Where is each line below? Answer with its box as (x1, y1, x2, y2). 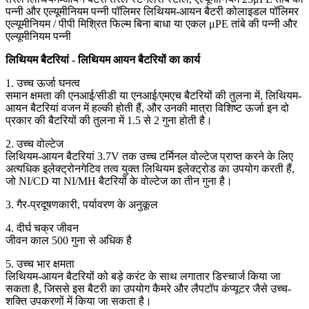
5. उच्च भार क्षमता (6, 257, 74, 270)
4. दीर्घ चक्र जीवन (6, 221, 79, 234)
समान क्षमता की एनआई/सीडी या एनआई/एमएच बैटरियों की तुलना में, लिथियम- (6, 89, 301, 101)
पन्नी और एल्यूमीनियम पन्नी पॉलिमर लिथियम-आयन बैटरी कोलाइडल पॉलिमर (6, 5, 299, 17)
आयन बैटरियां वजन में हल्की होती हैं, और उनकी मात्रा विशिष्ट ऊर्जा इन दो (6, 101, 289, 114)
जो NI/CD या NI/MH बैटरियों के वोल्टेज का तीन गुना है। (6, 175, 232, 187)
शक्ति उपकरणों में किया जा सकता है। (6, 295, 152, 307)
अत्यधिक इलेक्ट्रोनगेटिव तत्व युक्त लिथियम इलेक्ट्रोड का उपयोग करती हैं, (6, 162, 295, 175)
